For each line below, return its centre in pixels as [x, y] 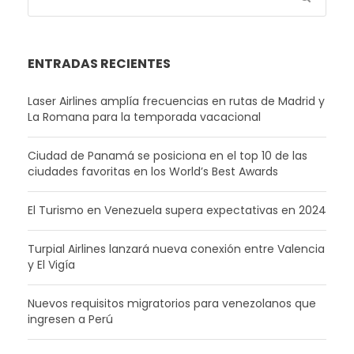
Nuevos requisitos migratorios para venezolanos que [172, 304]
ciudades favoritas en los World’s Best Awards [153, 172]
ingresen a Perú [70, 320]
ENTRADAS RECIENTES [99, 64]
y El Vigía [51, 265]
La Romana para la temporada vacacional [144, 117]
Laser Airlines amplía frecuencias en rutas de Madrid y [176, 102]
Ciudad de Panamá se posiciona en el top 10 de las [168, 156]
